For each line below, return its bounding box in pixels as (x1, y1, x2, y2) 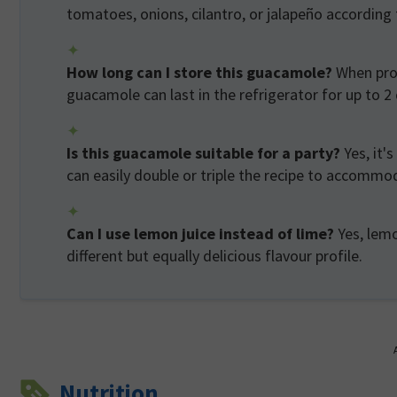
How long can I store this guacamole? (66, 62, 332, 83)
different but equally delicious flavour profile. (66, 245, 362, 267)
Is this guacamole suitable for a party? (66, 143, 340, 164)
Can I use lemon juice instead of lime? (66, 223, 334, 245)
